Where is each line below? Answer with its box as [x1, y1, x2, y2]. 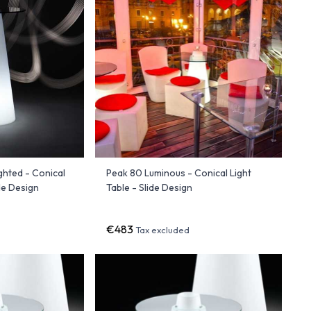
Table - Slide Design [106, 180, 192, 194]
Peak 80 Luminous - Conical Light [106, 166, 251, 179]
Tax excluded [135, 224, 190, 235]
